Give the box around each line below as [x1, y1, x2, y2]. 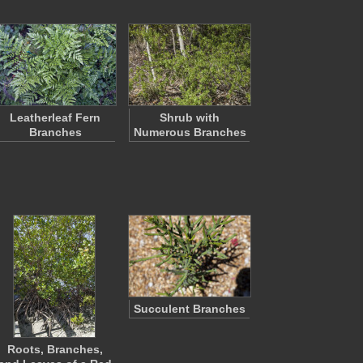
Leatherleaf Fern [10, 111, 100, 124]
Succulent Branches [134, 302, 246, 315]
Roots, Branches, [7, 343, 103, 356]
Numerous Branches [133, 126, 246, 139]
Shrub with [160, 111, 220, 124]
